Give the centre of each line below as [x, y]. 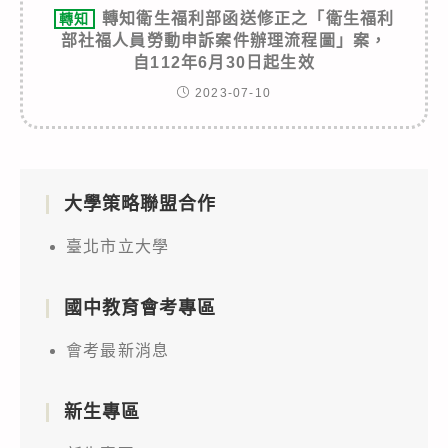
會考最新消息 [118, 350]
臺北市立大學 [118, 246]
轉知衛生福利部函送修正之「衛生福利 [248, 18]
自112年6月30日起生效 [224, 62]
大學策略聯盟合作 [140, 203]
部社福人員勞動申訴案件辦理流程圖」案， [224, 40]
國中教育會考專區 [140, 307]
